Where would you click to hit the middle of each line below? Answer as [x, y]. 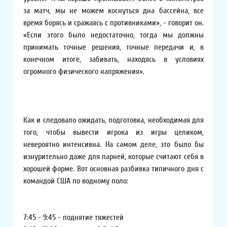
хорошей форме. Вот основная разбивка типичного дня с [113, 169]
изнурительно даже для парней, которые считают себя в [113, 157]
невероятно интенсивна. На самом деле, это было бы [113, 145]
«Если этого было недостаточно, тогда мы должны [113, 35]
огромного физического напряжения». [84, 72]
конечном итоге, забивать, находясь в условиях [113, 60]
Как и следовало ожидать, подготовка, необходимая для [113, 120]
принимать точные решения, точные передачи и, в [113, 47]
